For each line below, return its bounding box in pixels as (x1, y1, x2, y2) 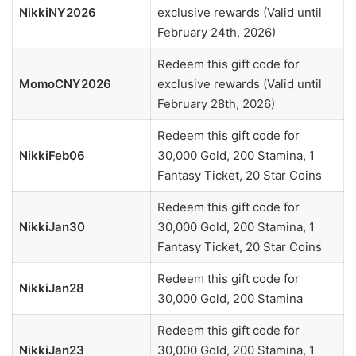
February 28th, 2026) (157, 96, 275, 112)
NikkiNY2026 (18, 5, 96, 21)
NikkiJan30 (18, 219, 85, 235)
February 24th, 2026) (157, 25, 276, 41)
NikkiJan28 (18, 281, 84, 296)
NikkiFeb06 (18, 148, 85, 164)
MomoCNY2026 (18, 76, 111, 92)
